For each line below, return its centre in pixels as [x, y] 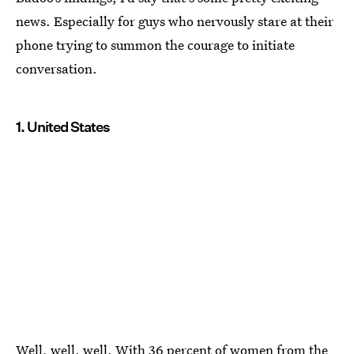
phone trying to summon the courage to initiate [155, 44]
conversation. [56, 68]
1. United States [63, 126]
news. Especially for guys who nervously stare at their [175, 21]
